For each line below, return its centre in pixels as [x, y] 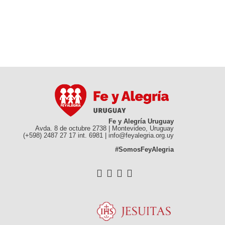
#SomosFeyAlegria [144, 149]
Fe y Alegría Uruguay [141, 121]
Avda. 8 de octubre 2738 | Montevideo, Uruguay [104, 128]
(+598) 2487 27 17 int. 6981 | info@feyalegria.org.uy [98, 135]
